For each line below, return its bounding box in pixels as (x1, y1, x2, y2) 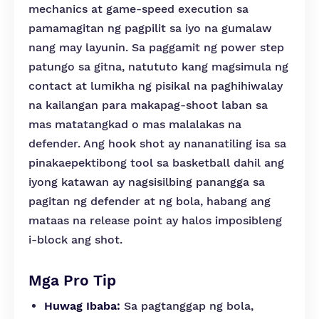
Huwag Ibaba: (44, 299, 120, 313)
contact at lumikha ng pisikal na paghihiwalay (28, 79, 283, 93)
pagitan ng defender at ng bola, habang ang (28, 194, 271, 208)
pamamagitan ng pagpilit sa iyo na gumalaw (28, 21, 272, 35)
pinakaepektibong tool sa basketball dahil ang (28, 156, 284, 169)
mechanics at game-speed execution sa (28, 2, 249, 16)
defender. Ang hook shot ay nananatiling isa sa (28, 137, 286, 150)
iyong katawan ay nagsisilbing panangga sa (28, 175, 265, 189)
